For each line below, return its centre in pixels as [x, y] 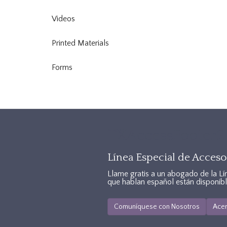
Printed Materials [80, 43]
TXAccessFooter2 [166, 136]
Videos [63, 19]
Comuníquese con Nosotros [157, 207]
